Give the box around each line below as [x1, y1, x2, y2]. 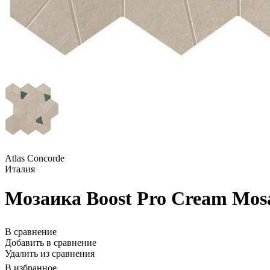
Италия [5, 164, 35, 174]
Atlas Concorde [5, 153, 64, 163]
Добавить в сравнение [5, 237, 96, 248]
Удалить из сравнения [5, 248, 95, 259]
